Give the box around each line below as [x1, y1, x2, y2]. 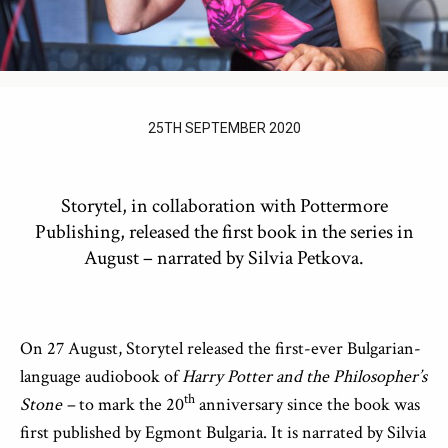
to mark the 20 [79, 393, 184, 416]
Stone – [20, 393, 79, 416]
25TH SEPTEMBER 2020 [147, 120, 301, 136]
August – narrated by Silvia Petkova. [84, 245, 364, 271]
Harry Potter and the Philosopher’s [182, 365, 427, 388]
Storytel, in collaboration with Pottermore [60, 193, 388, 219]
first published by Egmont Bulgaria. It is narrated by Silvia [20, 421, 426, 444]
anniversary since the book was [195, 393, 420, 416]
